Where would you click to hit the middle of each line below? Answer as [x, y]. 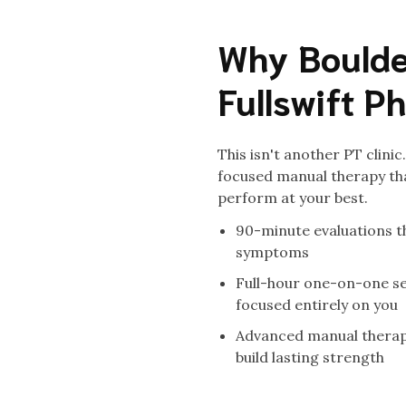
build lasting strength [310, 358]
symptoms [272, 252]
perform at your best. [293, 198]
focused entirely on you [317, 305]
